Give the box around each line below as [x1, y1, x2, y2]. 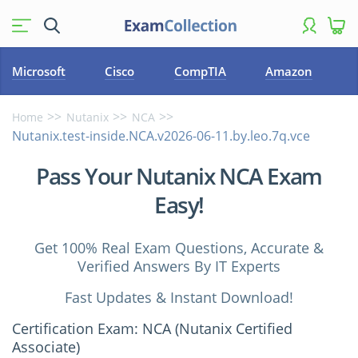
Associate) [12, 337, 80, 356]
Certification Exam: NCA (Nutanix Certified [12, 319, 292, 338]
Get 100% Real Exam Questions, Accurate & [34, 238, 324, 257]
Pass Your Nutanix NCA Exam [36, 161, 322, 191]
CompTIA [173, 63, 226, 79]
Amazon [265, 63, 313, 79]
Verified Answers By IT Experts [78, 257, 280, 276]
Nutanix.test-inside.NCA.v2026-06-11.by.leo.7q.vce [12, 127, 310, 145]
